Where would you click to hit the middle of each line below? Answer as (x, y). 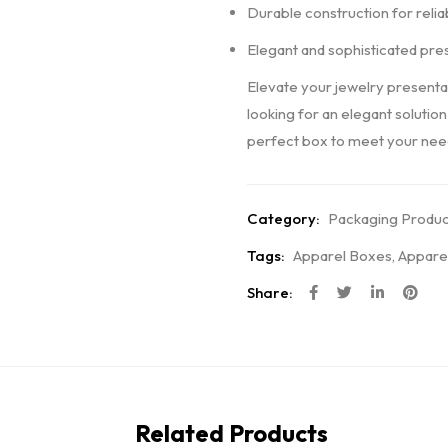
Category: (283, 218)
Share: (269, 292)
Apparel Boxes (342, 255)
